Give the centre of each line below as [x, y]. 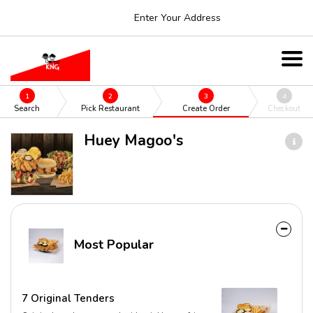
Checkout [284, 109]
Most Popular [112, 245]
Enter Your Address [177, 17]
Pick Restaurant [110, 109]
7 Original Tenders [68, 298]
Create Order [206, 109]
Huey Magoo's [133, 140]
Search [27, 109]
